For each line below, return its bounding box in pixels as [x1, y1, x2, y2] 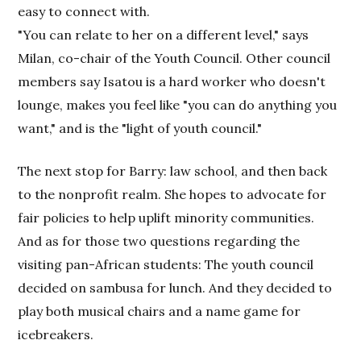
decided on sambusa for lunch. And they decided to [18, 279, 333, 296]
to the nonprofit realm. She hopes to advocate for [18, 185, 327, 202]
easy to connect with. [18, 2, 151, 19]
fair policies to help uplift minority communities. [18, 209, 315, 226]
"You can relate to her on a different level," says [18, 26, 309, 43]
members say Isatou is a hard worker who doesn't [18, 73, 326, 89]
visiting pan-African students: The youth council [18, 255, 314, 272]
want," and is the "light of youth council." [18, 119, 263, 136]
